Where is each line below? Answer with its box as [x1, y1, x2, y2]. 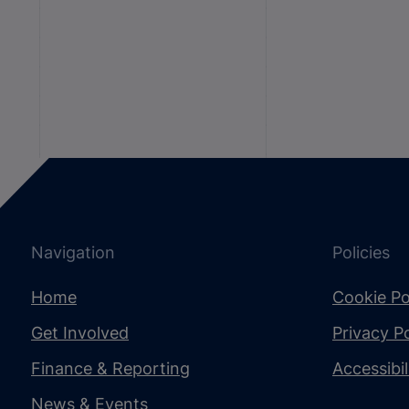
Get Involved [31, 323, 129, 342]
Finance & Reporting [31, 359, 190, 378]
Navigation [31, 243, 115, 262]
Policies [332, 243, 390, 262]
